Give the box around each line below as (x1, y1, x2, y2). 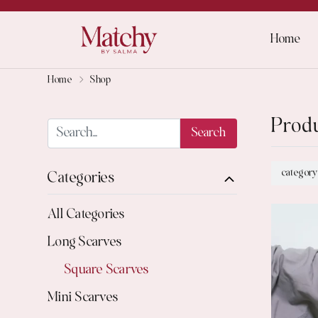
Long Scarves (48, 234, 122, 253)
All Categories (48, 206, 125, 225)
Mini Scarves (48, 289, 119, 308)
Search (191, 124, 226, 142)
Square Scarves (65, 261, 149, 280)
